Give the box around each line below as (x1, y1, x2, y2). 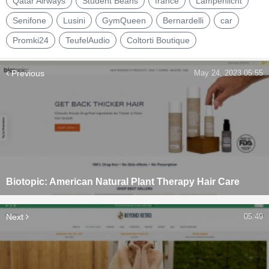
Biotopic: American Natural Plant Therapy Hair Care (6, 176, 240, 187)
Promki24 (13, 35, 49, 45)
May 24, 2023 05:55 (194, 68, 263, 77)
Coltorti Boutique (127, 35, 190, 45)
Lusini (63, 15, 85, 25)
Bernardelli (163, 15, 204, 25)
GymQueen (102, 15, 146, 25)
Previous (9, 68, 44, 78)
